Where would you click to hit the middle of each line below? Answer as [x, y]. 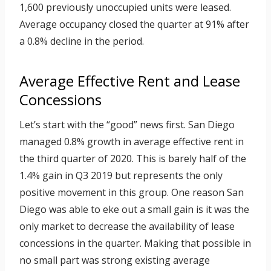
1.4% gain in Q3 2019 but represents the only [121, 176]
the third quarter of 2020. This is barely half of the [133, 159]
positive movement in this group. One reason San [132, 193]
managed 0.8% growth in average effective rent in [132, 142]
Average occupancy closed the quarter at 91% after [134, 24]
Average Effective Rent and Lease [130, 81]
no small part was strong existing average [115, 260]
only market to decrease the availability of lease [127, 227]
